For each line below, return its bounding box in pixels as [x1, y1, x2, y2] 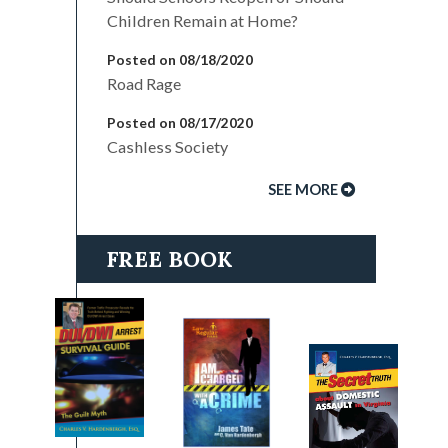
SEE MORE [268, 181, 338, 198]
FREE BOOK [106, 245, 232, 273]
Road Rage [107, 74, 181, 93]
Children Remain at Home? [107, 11, 298, 30]
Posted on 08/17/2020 [107, 114, 253, 131]
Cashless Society [107, 137, 228, 156]
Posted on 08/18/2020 [107, 51, 253, 68]
